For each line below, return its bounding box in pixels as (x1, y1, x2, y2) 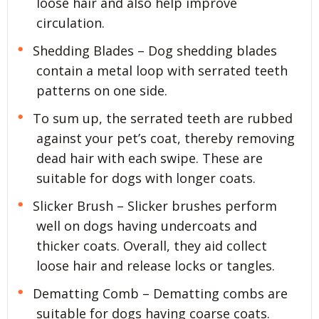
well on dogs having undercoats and (36, 217, 257, 235)
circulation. (36, 14, 105, 32)
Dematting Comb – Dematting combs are (32, 285, 288, 303)
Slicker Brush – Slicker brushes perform (32, 197, 277, 215)
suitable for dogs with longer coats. (36, 169, 256, 187)
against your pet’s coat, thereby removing (36, 130, 295, 147)
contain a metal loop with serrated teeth (36, 62, 288, 80)
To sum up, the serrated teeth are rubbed (32, 110, 293, 127)
